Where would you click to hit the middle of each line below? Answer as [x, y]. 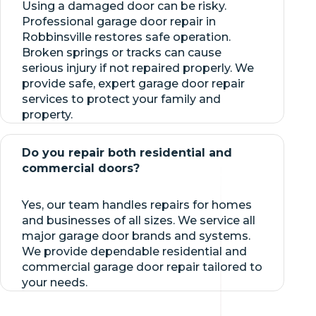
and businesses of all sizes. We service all [139, 220]
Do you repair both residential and [127, 152]
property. [47, 114]
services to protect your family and [121, 99]
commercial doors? [81, 168]
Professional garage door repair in [119, 21]
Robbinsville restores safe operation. [126, 37]
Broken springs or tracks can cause [122, 52]
